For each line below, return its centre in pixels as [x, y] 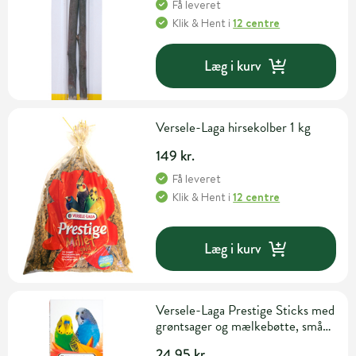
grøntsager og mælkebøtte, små [240, 327]
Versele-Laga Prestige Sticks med [246, 311]
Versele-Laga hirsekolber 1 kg [234, 128]
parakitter [182, 342]
